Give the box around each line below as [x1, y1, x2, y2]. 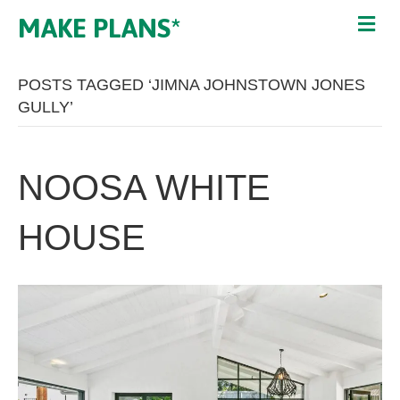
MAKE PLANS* [18, 12, 181, 43]
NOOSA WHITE [18, 168, 271, 207]
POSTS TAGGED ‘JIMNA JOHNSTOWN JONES [18, 76, 365, 94]
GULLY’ [18, 98, 73, 116]
